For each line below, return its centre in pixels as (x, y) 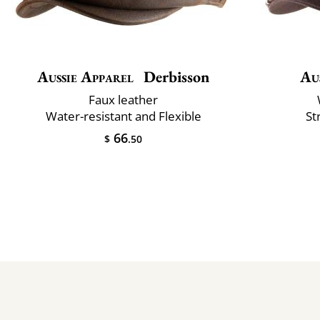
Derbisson (175, 76)
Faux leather (123, 99)
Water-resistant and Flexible (123, 116)
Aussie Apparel (85, 76)
